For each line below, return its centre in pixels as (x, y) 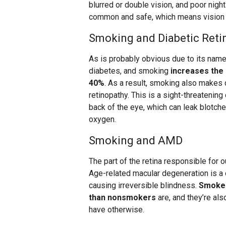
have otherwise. (117, 210)
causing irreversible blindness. (144, 186)
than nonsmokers (122, 198)
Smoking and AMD (136, 141)
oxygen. (102, 120)
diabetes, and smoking (130, 71)
